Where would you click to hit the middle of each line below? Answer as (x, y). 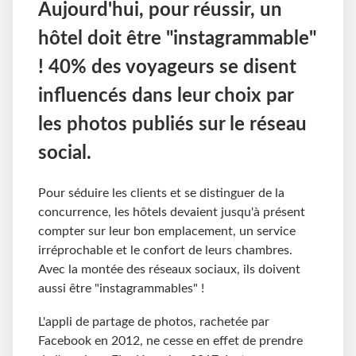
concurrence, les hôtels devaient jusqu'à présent (172, 213)
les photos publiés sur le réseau (172, 125)
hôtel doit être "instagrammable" (177, 39)
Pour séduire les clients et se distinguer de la (161, 193)
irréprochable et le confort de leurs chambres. (165, 251)
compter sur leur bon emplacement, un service (167, 232)
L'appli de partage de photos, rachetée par (154, 322)
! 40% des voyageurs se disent (167, 68)
